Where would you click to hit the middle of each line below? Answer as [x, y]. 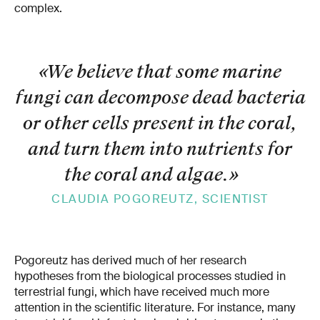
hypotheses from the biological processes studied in [150, 276]
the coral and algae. [146, 174]
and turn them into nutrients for [160, 149]
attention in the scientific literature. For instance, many [155, 307]
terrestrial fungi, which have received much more [142, 291]
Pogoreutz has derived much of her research [130, 260]
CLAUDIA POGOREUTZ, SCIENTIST [160, 199]
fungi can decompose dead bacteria [160, 97]
